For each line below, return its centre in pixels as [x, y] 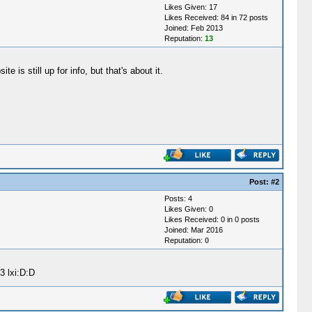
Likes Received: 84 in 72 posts [216, 17]
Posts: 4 [178, 198]
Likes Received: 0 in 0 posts [212, 219]
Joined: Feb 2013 [193, 28]
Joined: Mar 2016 [193, 230]
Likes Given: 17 [190, 7]
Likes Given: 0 [188, 209]
